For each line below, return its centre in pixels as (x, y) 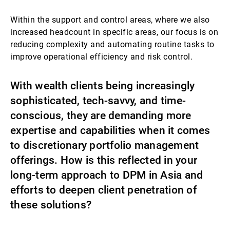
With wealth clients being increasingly (103, 86)
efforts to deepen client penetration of (103, 190)
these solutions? (51, 205)
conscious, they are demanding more (101, 116)
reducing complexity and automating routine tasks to (112, 44)
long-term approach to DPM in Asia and (107, 175)
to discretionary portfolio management (105, 145)
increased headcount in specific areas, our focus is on (114, 32)
